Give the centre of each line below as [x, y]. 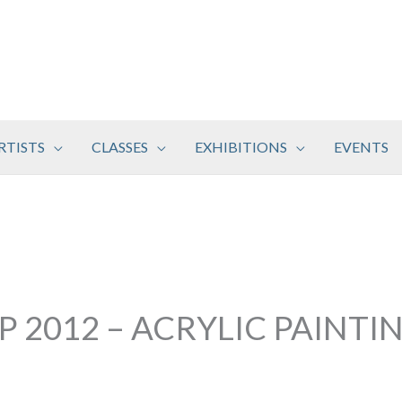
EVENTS [361, 146]
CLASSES [120, 146]
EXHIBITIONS [241, 146]
